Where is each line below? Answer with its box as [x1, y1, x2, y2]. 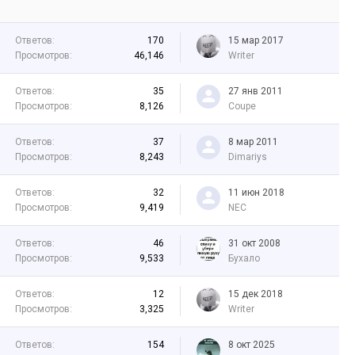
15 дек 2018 [228, 288, 283, 300]
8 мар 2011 [228, 136, 278, 147]
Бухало [228, 253, 260, 264]
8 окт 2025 [228, 339, 275, 350]
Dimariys [228, 151, 267, 162]
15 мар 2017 [228, 35, 284, 46]
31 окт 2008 [228, 238, 281, 249]
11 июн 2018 [228, 187, 284, 198]
